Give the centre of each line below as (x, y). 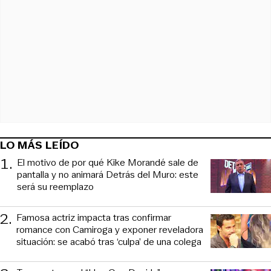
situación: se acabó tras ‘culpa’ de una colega (109, 241)
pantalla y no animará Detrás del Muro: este (108, 174)
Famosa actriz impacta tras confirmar (94, 217)
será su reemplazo (55, 186)
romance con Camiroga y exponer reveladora (110, 229)
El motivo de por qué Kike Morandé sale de (108, 162)
